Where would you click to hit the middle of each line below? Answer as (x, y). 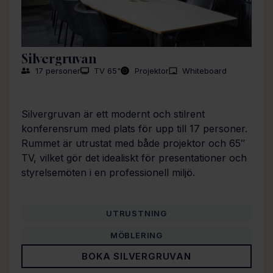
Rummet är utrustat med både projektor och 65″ (133, 143)
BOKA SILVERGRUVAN (136, 257)
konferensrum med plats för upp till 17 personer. (134, 128)
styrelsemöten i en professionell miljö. (108, 172)
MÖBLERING (136, 236)
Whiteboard (204, 70)
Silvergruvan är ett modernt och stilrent (113, 114)
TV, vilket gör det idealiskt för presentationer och (134, 158)
